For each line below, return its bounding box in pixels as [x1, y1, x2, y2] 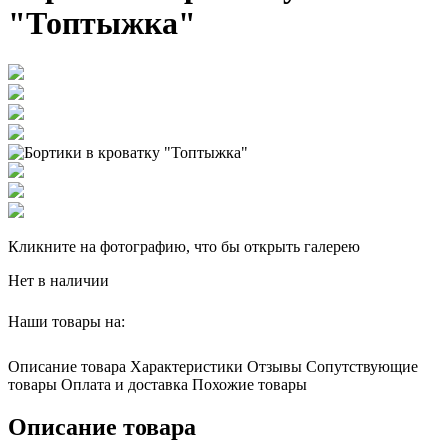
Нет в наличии [8, 271, 109, 289]
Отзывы [247, 357, 302, 375]
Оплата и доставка [61, 375, 188, 393]
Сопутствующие [306, 357, 418, 375]
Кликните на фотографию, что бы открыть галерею [8, 237, 360, 255]
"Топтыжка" [8, 5, 196, 42]
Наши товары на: [8, 312, 129, 330]
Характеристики [130, 357, 243, 375]
